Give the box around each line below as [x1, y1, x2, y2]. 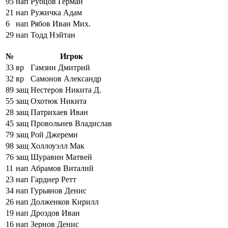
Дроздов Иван [31, 208, 80, 217]
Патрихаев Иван [31, 107, 88, 117]
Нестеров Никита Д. [31, 85, 101, 94]
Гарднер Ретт [31, 175, 76, 184]
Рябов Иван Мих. [31, 19, 91, 28]
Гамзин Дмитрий [31, 63, 90, 72]
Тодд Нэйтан [31, 30, 75, 39]
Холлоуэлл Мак [31, 141, 84, 150]
